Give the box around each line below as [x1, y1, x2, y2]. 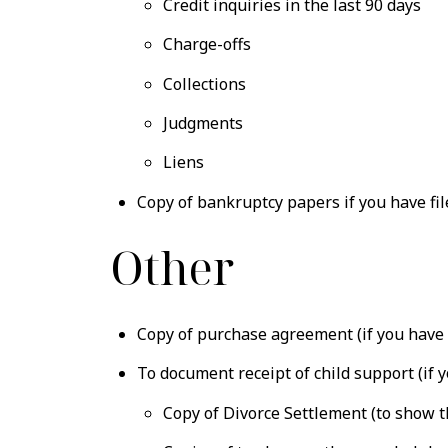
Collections [163, 72, 247, 95]
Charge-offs [163, 33, 252, 56]
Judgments [163, 111, 244, 134]
